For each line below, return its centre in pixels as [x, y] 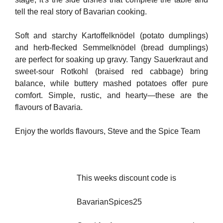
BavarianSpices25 [109, 202]
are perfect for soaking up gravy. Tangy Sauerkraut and [111, 60]
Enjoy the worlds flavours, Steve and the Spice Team [108, 131]
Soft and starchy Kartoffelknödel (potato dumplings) [111, 36]
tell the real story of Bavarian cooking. [81, 12]
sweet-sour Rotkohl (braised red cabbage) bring [111, 72]
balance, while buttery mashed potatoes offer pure [111, 84]
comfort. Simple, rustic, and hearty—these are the [111, 96]
